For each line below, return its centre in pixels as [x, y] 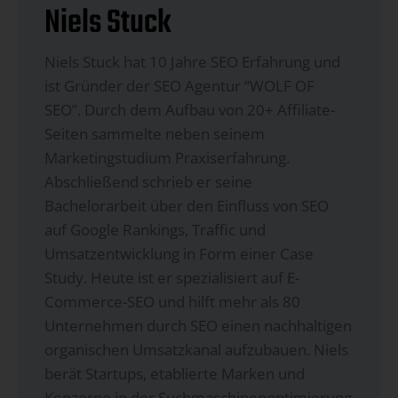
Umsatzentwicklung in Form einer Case [179, 253]
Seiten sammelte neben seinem [155, 133]
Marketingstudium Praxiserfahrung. [167, 157]
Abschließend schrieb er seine [148, 181]
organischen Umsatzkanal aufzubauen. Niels [196, 349]
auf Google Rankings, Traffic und [155, 229]
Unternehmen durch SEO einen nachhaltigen [198, 325]
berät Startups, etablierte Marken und [175, 373]
